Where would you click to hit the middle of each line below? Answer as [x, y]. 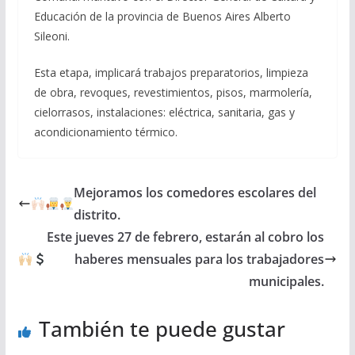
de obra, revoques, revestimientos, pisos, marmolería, [173, 92]
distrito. [97, 214]
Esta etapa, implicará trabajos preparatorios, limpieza [171, 72]
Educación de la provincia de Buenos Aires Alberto [162, 16]
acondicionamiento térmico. [105, 132]
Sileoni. [52, 36]
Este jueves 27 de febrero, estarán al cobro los [186, 237]
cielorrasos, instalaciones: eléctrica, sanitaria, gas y [164, 112]
